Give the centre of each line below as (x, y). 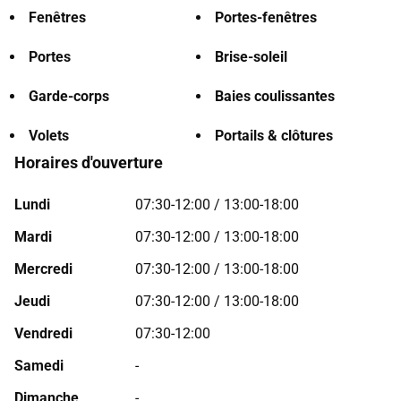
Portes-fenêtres (266, 17)
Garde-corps (69, 96)
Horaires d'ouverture (89, 162)
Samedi (39, 366)
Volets (49, 136)
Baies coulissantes (275, 96)
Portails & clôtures (274, 136)
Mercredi (43, 269)
